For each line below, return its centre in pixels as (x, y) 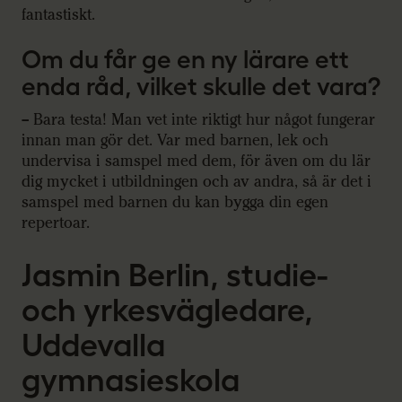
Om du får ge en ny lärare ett (185, 59)
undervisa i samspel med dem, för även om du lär (196, 161)
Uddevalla (93, 344)
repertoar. (56, 223)
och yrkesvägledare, (167, 309)
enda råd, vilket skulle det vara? (201, 86)
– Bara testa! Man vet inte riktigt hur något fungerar (198, 119)
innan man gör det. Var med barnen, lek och (175, 140)
